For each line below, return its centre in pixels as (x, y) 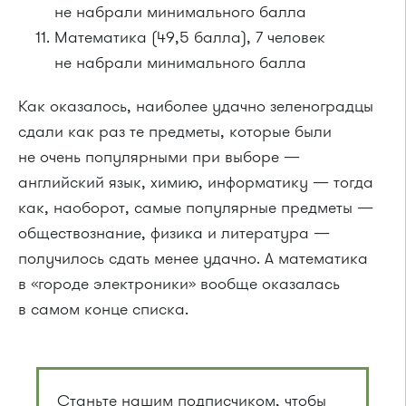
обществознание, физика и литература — (174, 233)
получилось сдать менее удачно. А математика (193, 258)
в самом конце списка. (103, 309)
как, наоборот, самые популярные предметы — (196, 208)
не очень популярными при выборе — (159, 157)
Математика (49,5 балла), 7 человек (190, 37)
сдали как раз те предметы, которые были (175, 131)
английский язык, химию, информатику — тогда (196, 182)
